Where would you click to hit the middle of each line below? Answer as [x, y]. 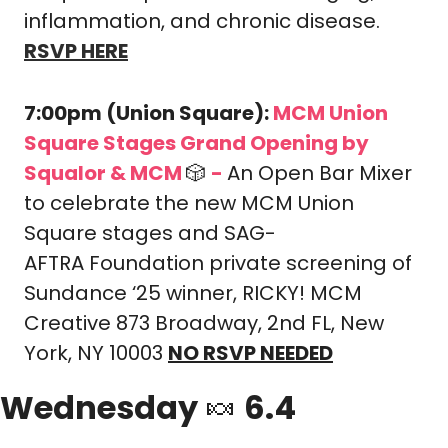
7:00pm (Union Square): [148, 113]
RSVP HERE [76, 51]
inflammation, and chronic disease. [202, 21]
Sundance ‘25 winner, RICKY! [167, 293]
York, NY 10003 [96, 353]
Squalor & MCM [105, 173]
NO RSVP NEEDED [250, 353]
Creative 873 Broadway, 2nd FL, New [204, 323]
